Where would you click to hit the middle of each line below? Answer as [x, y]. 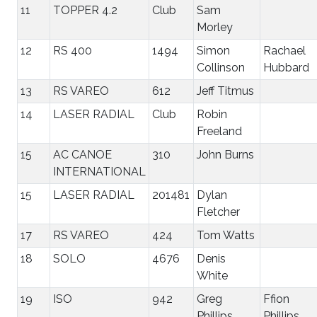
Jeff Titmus [225, 91]
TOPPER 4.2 [85, 10]
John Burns [225, 154]
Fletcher [218, 212]
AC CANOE [82, 154]
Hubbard [286, 67]
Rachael [284, 50]
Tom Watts [226, 235]
